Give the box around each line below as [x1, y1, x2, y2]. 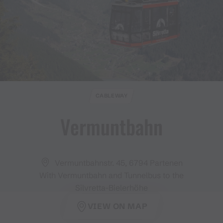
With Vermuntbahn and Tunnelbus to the [39, 170, 184, 180]
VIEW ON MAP [87, 201, 148, 212]
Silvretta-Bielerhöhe [75, 182, 148, 193]
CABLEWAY [95, 92, 128, 100]
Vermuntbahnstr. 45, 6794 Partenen [55, 157, 183, 168]
